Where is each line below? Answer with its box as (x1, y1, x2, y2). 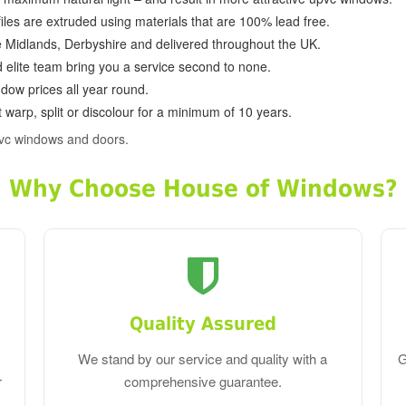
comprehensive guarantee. (123, 372, 282, 391)
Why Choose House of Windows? (8, 175, 398, 203)
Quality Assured (129, 313, 276, 335)
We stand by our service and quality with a (78, 349, 328, 369)
